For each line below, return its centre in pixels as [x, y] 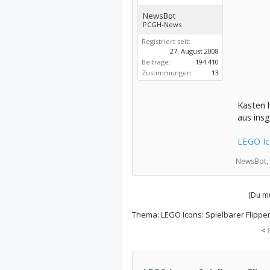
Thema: [146, 215]
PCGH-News [162, 24]
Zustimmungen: [167, 73]
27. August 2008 [194, 51]
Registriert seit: [166, 41]
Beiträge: [156, 62]
